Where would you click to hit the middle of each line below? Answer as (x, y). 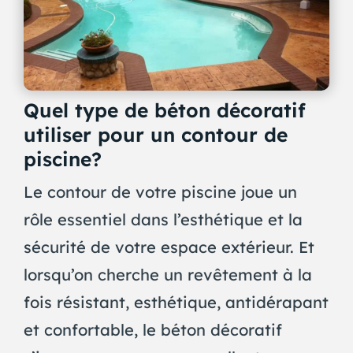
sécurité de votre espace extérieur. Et (169, 247)
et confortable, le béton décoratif (152, 330)
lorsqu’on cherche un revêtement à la (167, 275)
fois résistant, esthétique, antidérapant (176, 303)
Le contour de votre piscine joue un (160, 192)
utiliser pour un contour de (155, 134)
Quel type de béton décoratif (164, 110)
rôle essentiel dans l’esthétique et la (163, 220)
